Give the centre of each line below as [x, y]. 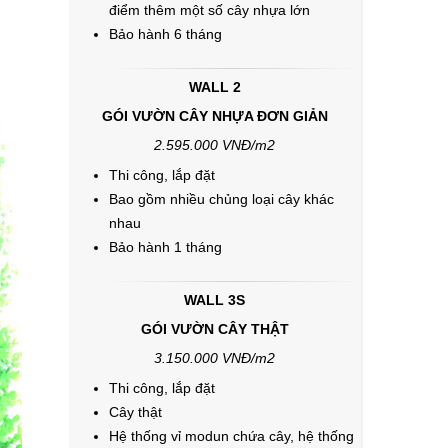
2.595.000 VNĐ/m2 [215, 145]
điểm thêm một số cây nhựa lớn [209, 10]
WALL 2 [214, 87]
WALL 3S [215, 300]
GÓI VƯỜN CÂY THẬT [214, 329]
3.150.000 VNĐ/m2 [215, 358]
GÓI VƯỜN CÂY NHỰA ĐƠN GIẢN [214, 116]
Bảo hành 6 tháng [165, 34]
